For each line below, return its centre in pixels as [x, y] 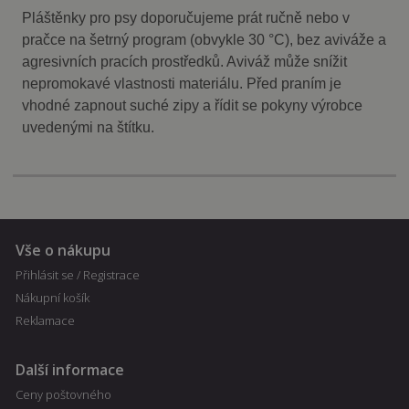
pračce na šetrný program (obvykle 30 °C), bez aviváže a [204, 39]
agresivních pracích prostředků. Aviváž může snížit [185, 61]
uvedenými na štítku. [89, 127]
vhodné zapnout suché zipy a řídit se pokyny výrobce [193, 105]
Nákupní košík [52, 298]
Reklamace [45, 321]
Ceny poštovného [63, 394]
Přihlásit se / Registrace [77, 275]
